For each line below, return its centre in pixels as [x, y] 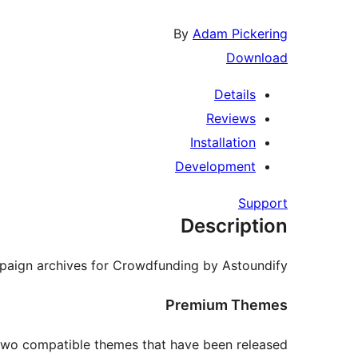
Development [215, 167]
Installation [223, 143]
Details [235, 95]
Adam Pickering [240, 34]
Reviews [231, 119]
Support [263, 203]
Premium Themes [227, 305]
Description [234, 226]
